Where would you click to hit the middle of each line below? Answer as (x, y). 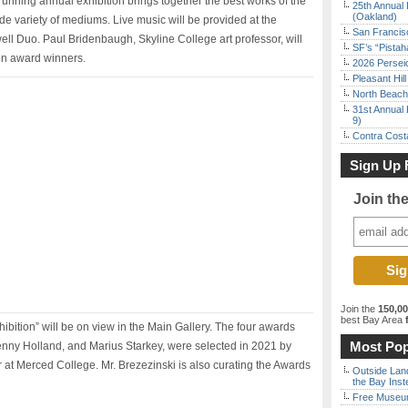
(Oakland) (375, 16)
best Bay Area (372, 320)
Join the (359, 309)
